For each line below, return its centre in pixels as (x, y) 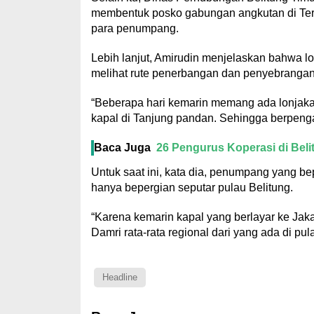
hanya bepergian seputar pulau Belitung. (192, 188)
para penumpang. (135, 29)
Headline (120, 278)
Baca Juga (122, 148)
